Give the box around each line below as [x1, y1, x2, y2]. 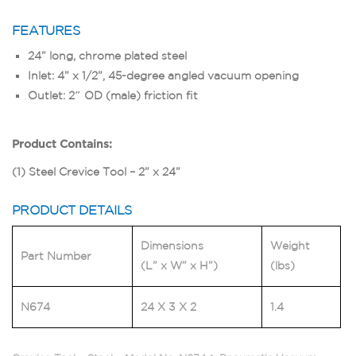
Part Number [21, 249, 91, 262]
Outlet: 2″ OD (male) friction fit [28, 88, 198, 102]
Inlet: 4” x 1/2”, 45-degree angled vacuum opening [28, 68, 299, 82]
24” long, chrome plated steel [28, 48, 187, 62]
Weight [270, 238, 310, 252]
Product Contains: [12, 137, 112, 149]
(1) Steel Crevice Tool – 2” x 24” [12, 164, 180, 178]
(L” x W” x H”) [141, 258, 218, 272]
